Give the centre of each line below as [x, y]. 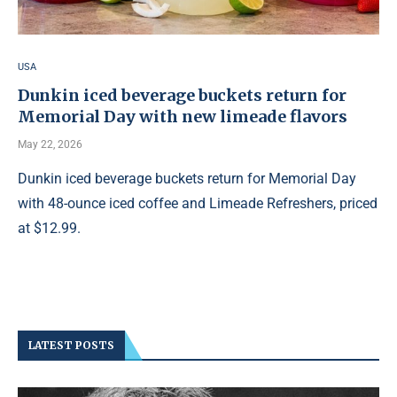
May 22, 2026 [50, 144]
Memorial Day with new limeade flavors [183, 117]
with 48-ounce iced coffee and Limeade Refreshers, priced [198, 203]
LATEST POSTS [71, 345]
